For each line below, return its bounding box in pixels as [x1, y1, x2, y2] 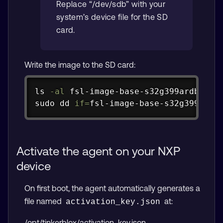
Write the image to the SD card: [24, 60, 135, 70]
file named [24, 196, 64, 206]
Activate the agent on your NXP [16, 144, 180, 158]
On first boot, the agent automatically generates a [24, 183, 200, 193]
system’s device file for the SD [56, 12, 168, 22]
